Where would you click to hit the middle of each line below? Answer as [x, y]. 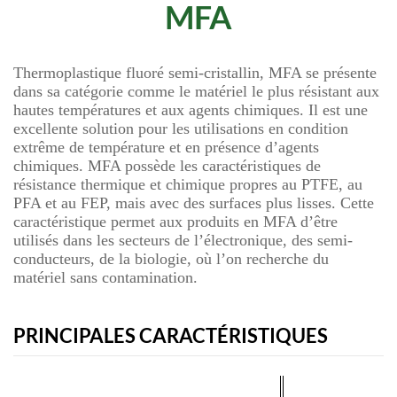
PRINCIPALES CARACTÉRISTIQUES [171, 335]
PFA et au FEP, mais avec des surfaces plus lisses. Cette [194, 203]
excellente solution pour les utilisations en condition [181, 128]
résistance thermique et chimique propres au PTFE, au [188, 184]
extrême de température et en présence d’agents [166, 147]
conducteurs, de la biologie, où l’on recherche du [171, 259]
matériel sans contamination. [105, 277]
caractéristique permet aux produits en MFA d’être [175, 222]
